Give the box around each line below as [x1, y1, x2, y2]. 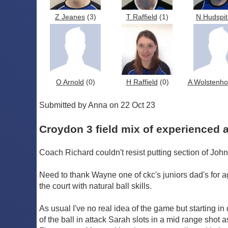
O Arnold [56, 78, 84, 87]
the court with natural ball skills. [39, 181, 152, 190]
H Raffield [126, 78, 158, 87]
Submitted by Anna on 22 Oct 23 [39, 101, 155, 110]
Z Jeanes [55, 13, 85, 21]
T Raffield [126, 13, 157, 21]
